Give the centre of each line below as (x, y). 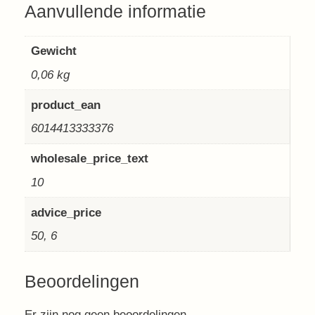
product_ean (65, 105)
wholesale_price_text (89, 159)
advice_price (66, 212)
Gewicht (53, 51)
